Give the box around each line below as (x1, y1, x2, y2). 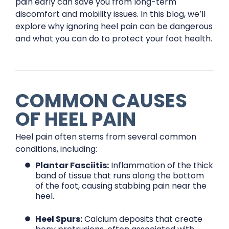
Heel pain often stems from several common (15, 131, 196, 143)
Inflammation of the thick (109, 159, 214, 171)
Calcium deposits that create (82, 213, 203, 225)
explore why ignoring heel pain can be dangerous (15, 20, 213, 32)
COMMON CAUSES (15, 87, 187, 114)
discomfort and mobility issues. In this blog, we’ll (15, 8, 205, 20)
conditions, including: (15, 143, 97, 155)
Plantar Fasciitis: (35, 159, 109, 171)
